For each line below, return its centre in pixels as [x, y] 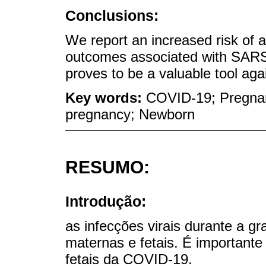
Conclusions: [112, 15]
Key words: [106, 97]
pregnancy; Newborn [130, 114]
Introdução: [106, 202]
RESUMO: [107, 167]
